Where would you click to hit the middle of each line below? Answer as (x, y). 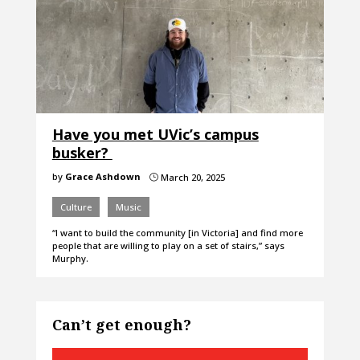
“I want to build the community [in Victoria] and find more (177, 233)
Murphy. (70, 259)
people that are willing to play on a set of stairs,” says (168, 246)
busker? (82, 153)
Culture (76, 207)
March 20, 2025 (191, 178)
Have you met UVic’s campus (155, 135)
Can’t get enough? (121, 325)
